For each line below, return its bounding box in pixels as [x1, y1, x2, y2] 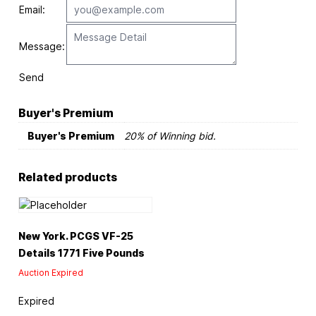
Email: [18, 4, 45, 16]
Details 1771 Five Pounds [18, 247, 145, 260]
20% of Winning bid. [123, 130, 216, 142]
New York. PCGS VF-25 [18, 230, 133, 243]
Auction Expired [18, 267, 83, 279]
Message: [18, 40, 65, 53]
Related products [18, 171, 117, 185]
